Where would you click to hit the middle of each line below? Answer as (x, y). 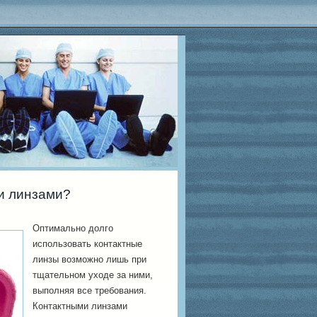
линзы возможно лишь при (90, 259)
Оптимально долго (73, 228)
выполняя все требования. (90, 290)
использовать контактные (87, 244)
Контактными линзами (80, 306)
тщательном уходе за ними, (93, 275)
